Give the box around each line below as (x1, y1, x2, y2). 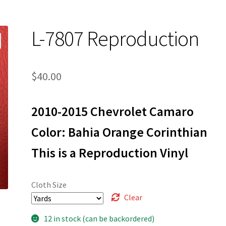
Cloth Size (31, 179, 67, 190)
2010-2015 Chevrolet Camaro (31, 103, 194, 120)
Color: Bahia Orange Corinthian (31, 124, 208, 140)
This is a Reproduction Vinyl (31, 144, 189, 161)
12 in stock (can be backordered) (43, 213, 154, 223)
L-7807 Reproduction (31, 25, 199, 51)
